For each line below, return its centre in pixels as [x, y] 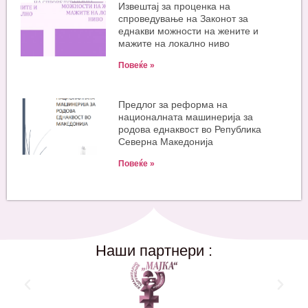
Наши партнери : [154, 250]
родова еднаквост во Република [190, 129]
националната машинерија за [186, 117]
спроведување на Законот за [184, 18]
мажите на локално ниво [174, 43]
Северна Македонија [166, 141]
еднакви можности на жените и [189, 31]
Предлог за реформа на [173, 104]
